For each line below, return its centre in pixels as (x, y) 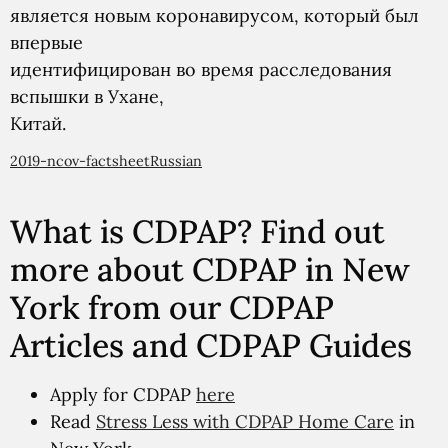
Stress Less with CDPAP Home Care (245, 422)
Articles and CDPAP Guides (211, 346)
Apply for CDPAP (123, 395)
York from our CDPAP (172, 308)
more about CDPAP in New (210, 270)
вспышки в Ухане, (87, 96)
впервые (46, 42)
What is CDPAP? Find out (197, 232)
